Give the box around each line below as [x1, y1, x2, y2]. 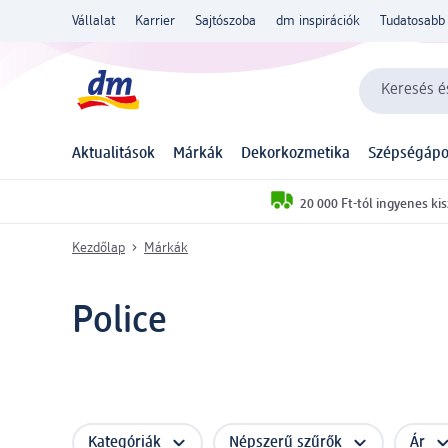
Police [72, 302, 167, 341]
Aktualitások [72, 146, 155, 163]
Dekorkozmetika [240, 146, 350, 163]
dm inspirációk [276, 14, 360, 28]
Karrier [135, 14, 175, 28]
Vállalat [72, 14, 115, 28]
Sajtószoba [195, 14, 256, 28]
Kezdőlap [72, 240, 125, 255]
